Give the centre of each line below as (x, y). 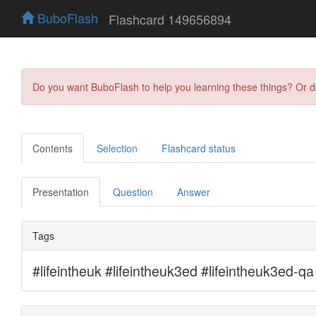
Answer (194, 192)
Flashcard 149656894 (170, 19)
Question (133, 192)
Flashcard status (199, 148)
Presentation (61, 192)
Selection (117, 148)
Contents (53, 148)
